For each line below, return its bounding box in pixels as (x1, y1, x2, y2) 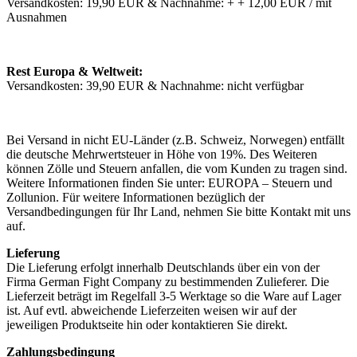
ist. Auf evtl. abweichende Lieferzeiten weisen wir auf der (6, 304, 296, 318)
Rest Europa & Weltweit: (6, 65, 143, 79)
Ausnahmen (6, 10, 67, 25)
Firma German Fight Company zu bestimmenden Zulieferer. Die (6, 275, 329, 289)
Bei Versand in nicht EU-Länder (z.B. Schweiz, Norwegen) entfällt (6, 133, 344, 147)
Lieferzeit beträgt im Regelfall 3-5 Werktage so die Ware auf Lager (6, 289, 341, 304)
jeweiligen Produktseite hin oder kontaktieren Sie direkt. (6, 318, 288, 332)
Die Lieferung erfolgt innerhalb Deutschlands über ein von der (6, 261, 320, 275)
